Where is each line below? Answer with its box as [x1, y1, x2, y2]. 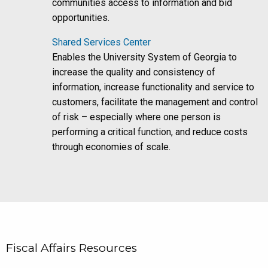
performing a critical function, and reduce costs [52, 126, 248, 138]
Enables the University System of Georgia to [52, 51, 237, 63]
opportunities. [52, 11, 110, 23]
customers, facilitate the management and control [52, 96, 258, 108]
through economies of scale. [52, 141, 171, 153]
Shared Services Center [52, 36, 151, 48]
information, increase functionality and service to [52, 81, 255, 93]
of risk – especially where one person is [52, 111, 221, 123]
